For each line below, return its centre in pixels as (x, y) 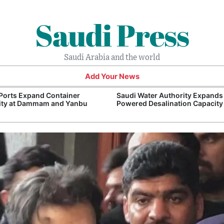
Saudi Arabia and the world (112, 57)
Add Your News (112, 76)
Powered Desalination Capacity (170, 103)
